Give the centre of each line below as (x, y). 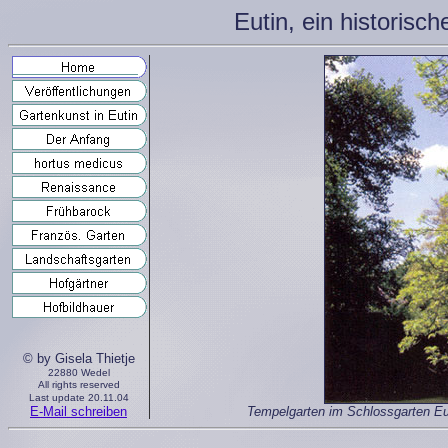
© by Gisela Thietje (78, 358)
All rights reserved (78, 384)
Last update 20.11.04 (78, 397)
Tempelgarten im (297, 411)
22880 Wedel (78, 372)
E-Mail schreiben (78, 411)
